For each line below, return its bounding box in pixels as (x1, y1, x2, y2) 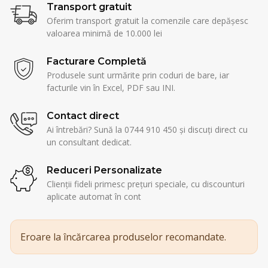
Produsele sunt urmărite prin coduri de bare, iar (46, 69, 229, 81)
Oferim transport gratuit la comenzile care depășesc (46, 14, 248, 26)
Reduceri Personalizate (46, 164, 162, 176)
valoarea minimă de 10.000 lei (46, 27, 162, 39)
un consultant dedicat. (46, 136, 132, 148)
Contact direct (46, 109, 119, 121)
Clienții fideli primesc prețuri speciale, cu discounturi (46, 178, 245, 190)
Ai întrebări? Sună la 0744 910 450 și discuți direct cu (46, 123, 248, 135)
